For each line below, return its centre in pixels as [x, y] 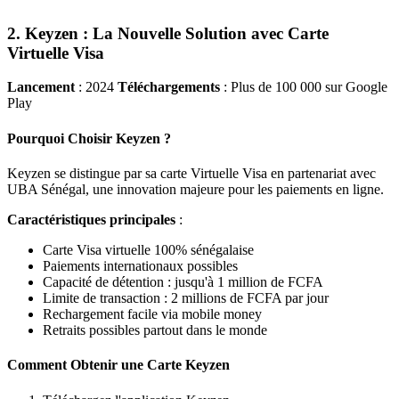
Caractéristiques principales [91, 219]
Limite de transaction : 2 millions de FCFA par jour [186, 297]
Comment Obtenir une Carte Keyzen [118, 365]
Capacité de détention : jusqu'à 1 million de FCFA [183, 281]
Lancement [41, 87]
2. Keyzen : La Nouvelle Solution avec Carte [168, 33]
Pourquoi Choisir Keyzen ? [89, 138]
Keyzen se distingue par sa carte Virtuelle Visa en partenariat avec [191, 173]
